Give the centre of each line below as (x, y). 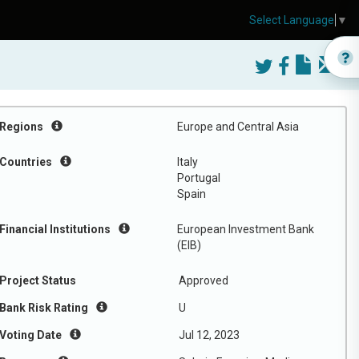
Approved (204, 280)
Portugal (199, 178)
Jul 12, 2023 (209, 335)
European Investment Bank (246, 229)
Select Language (292, 20)
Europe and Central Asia (238, 127)
